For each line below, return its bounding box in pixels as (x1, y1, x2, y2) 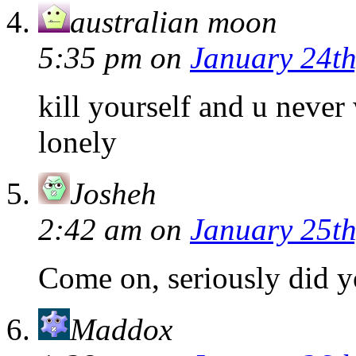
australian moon (70, 5, 277, 40)
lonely (38, 125, 117, 160)
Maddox (70, 312, 172, 347)
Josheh (70, 176, 157, 211)
